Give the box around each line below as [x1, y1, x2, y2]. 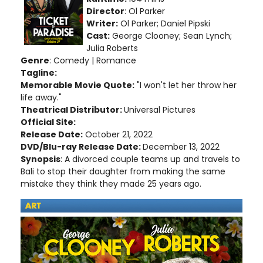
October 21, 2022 [83, 129, 153, 141]
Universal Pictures [124, 104, 195, 116]
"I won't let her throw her [134, 79, 237, 92]
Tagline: [21, 67, 57, 79]
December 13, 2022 [143, 141, 220, 153]
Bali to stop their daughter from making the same [21, 166, 225, 178]
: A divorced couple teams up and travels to [60, 153, 240, 166]
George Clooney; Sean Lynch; [110, 30, 232, 42]
